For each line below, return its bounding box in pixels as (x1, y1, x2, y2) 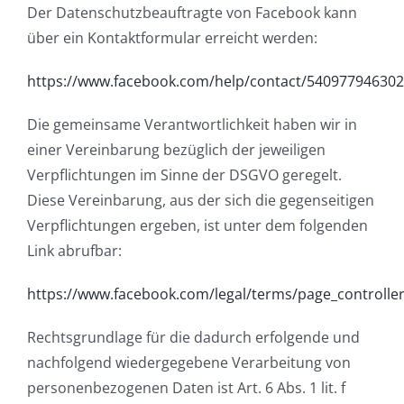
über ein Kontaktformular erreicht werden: (27, 28, 317, 49)
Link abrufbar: (27, 241, 122, 262)
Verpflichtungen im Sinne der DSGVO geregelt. (27, 165, 342, 186)
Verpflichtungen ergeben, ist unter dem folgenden (27, 216, 368, 236)
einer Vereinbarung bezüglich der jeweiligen (27, 140, 326, 161)
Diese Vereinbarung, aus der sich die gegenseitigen (27, 190, 374, 211)
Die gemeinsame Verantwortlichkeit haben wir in (27, 115, 357, 135)
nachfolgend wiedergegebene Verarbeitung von (27, 353, 351, 373)
